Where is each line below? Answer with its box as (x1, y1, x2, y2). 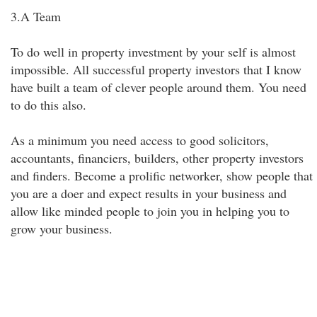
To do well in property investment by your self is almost (11, 43, 296, 60)
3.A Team (11, 8, 61, 25)
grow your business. (11, 220, 113, 237)
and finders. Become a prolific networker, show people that (11, 167, 313, 184)
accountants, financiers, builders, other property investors (11, 149, 304, 166)
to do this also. (11, 96, 86, 113)
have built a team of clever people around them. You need (11, 79, 306, 96)
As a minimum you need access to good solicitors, (11, 132, 269, 149)
